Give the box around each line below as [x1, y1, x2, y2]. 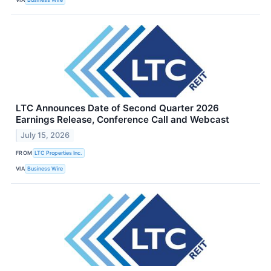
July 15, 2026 [21, 130, 70, 140]
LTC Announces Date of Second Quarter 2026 [16, 102, 219, 114]
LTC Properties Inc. [34, 149, 83, 157]
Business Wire [27, 165, 64, 172]
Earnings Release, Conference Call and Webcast [16, 113, 229, 125]
